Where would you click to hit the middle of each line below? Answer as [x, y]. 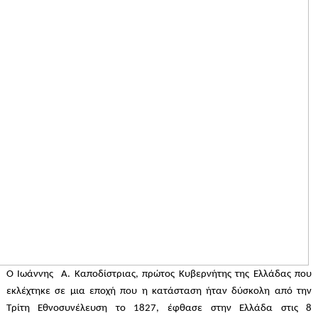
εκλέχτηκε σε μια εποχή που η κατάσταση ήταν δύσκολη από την [159, 292]
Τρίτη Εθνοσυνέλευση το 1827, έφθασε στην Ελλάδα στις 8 [159, 309]
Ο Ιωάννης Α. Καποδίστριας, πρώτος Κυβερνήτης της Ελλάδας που [159, 275]
